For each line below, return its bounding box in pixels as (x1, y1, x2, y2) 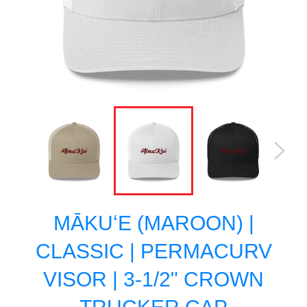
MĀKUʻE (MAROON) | (53, 212, 254, 234)
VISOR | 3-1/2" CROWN (43, 268, 264, 291)
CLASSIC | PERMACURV (35, 240, 272, 262)
